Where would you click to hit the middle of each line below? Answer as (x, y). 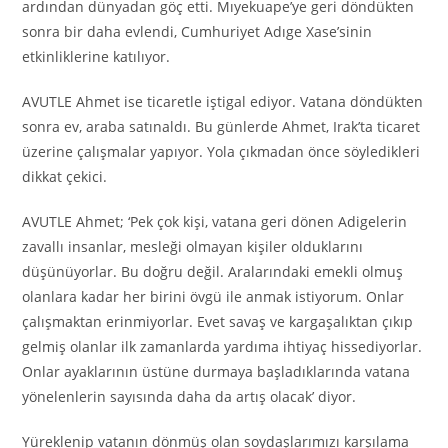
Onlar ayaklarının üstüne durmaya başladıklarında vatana (216, 371)
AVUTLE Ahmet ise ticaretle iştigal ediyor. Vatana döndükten (223, 101)
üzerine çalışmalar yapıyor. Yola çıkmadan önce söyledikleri (221, 151)
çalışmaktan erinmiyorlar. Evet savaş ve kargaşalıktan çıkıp (218, 321)
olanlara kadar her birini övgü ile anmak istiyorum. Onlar (213, 296)
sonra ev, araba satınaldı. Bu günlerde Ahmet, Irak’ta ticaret (221, 126)
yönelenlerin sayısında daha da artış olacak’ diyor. (189, 396)
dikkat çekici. (65, 176)
